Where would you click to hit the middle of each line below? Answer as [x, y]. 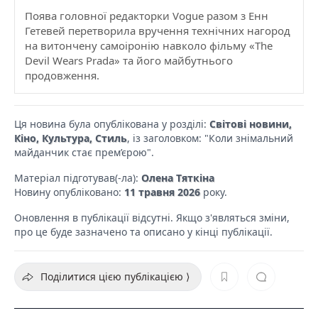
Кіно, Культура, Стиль [71, 138]
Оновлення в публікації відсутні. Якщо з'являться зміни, [152, 217]
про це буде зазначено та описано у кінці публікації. [143, 231]
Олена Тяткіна [178, 177]
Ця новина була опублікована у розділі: [112, 124]
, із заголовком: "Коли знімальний [210, 138]
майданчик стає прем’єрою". [84, 152]
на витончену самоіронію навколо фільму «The [149, 45]
